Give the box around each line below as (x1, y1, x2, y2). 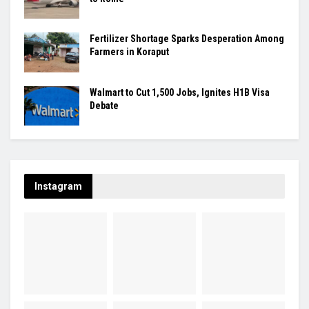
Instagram (34, 180, 82, 192)
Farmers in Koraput (90, 46, 169, 58)
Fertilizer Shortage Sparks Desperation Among (90, 33, 284, 45)
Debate (90, 99, 119, 111)
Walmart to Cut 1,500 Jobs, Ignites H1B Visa (90, 86, 270, 98)
